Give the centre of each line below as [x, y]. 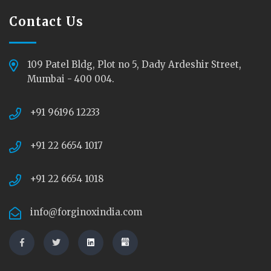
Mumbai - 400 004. [71, 79]
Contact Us [46, 22]
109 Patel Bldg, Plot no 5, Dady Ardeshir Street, [134, 65]
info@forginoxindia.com [86, 212]
